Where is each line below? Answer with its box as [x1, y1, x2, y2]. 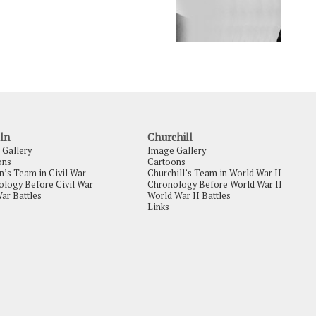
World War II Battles [147, 189, 231, 202]
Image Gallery [147, 144, 206, 157]
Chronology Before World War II [147, 178, 282, 190]
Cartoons [147, 155, 186, 168]
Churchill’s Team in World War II [147, 166, 281, 179]
